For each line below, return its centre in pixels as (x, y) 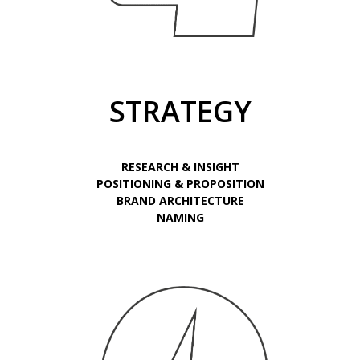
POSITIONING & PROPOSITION (180, 184)
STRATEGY (180, 112)
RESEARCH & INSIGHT (180, 167)
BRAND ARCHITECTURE (180, 201)
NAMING (180, 218)
